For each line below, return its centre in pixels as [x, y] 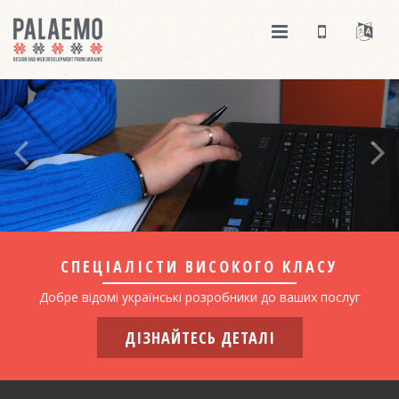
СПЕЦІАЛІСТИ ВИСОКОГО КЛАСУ [199, 266]
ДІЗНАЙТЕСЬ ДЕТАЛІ [199, 337]
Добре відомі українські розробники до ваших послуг [199, 297]
